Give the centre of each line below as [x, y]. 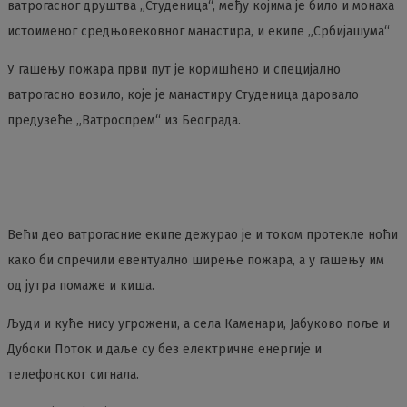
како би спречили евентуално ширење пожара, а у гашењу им [196, 260]
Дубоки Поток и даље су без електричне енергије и [164, 349]
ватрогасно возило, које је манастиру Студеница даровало [183, 95]
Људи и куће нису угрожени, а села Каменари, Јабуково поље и [199, 324]
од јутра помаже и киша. [81, 286]
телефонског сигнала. [73, 375]
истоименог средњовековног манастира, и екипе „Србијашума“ [199, 31]
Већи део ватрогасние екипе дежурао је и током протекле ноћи [203, 235]
